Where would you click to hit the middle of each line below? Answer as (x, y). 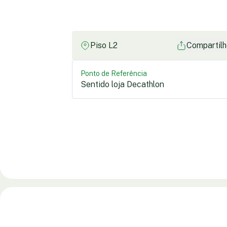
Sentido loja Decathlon (122, 84)
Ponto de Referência (114, 73)
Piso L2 (104, 45)
